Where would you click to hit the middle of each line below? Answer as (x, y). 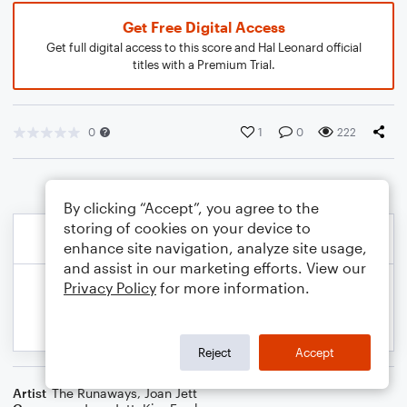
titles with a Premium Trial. (203, 65)
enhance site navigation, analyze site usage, (215, 248)
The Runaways (94, 393)
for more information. (233, 288)
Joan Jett (171, 393)
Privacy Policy (110, 288)
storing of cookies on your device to (187, 228)
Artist (30, 393)
